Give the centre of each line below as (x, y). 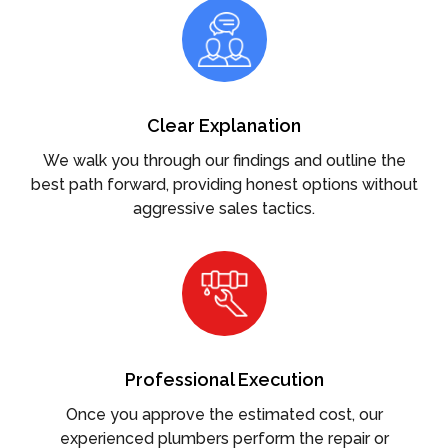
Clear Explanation (224, 125)
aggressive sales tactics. (224, 208)
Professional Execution (224, 379)
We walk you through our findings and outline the (224, 160)
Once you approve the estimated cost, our (224, 414)
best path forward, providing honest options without (224, 184)
